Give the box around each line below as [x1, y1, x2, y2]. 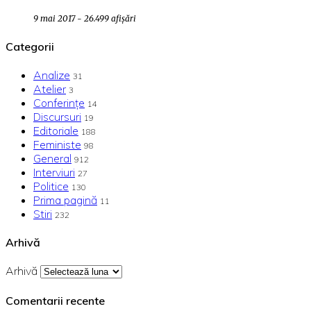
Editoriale [33, 123, 78, 137]
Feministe [33, 137, 81, 151]
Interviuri [33, 165, 75, 179]
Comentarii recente [6, 293, 105, 308]
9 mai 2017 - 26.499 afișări [33, 13, 136, 24]
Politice [33, 178, 69, 193]
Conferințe [33, 95, 85, 110]
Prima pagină [33, 192, 97, 207]
